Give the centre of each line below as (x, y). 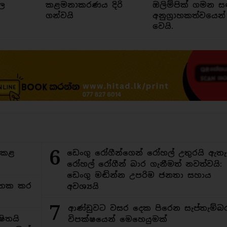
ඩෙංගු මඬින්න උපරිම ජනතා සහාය (139, 175)
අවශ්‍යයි (83, 186)
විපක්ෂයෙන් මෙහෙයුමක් (118, 219)
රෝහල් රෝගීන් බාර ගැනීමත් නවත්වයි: (144, 164)
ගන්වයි (59, 16)
